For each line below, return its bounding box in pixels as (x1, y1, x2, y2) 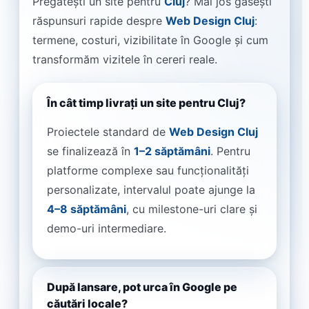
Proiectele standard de (47, 125, 169, 139)
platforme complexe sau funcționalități (47, 163, 249, 178)
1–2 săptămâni (134, 144, 210, 159)
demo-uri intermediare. (47, 221, 166, 236)
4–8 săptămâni (47, 202, 126, 217)
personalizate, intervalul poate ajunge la (47, 183, 255, 197)
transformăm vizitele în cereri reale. (32, 52, 217, 67)
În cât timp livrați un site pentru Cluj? (47, 96, 246, 110)
